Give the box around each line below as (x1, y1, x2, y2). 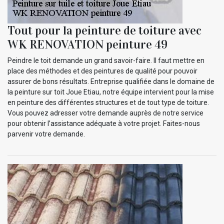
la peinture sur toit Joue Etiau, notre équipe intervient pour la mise (7, 87, 214, 96)
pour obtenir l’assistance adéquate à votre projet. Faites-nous (7, 119, 200, 127)
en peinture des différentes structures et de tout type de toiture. (7, 98, 209, 106)
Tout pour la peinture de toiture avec (7, 22, 201, 38)
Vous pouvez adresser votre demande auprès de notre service (7, 108, 203, 117)
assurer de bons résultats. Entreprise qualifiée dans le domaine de (7, 77, 214, 85)
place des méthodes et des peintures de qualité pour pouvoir (7, 66, 197, 75)
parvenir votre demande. (7, 129, 85, 138)
